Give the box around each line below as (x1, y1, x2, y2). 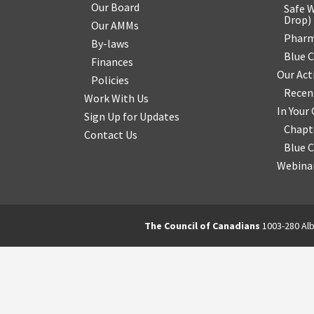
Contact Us (84, 128, 137, 142)
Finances (91, 55, 133, 69)
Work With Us (84, 91, 149, 105)
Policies (91, 73, 129, 87)
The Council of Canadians (144, 219, 260, 232)
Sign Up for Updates (84, 109, 179, 123)
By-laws (91, 36, 129, 50)
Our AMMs (91, 18, 139, 32)
